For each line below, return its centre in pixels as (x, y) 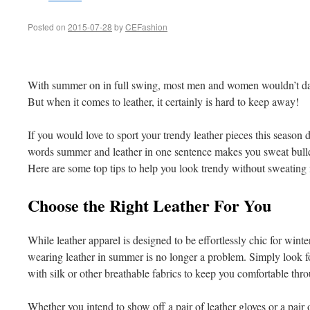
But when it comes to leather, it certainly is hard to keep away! (163, 101)
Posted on (47, 27)
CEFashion (146, 27)
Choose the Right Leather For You (149, 205)
